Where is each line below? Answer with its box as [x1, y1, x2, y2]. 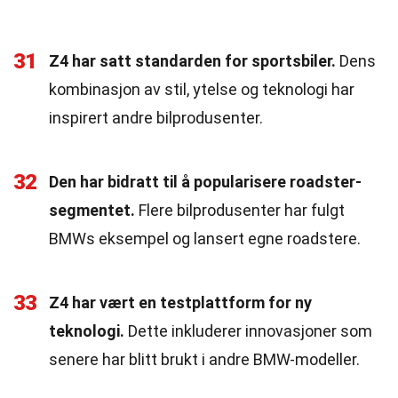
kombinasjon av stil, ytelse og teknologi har [49, 80, 354, 99]
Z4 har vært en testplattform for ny [49, 293, 312, 312]
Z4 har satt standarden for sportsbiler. [49, 52, 336, 70]
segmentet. [49, 201, 135, 219]
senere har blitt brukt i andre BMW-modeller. [49, 350, 360, 369]
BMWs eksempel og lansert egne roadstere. [49, 229, 361, 248]
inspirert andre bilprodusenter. [49, 108, 263, 127]
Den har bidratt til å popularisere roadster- [49, 172, 362, 191]
